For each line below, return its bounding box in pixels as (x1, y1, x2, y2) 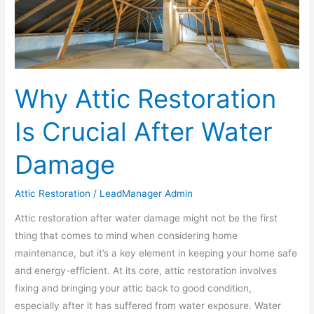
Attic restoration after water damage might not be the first (15, 212, 278, 224)
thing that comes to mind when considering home (15, 230, 238, 242)
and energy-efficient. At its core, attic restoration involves (15, 265, 278, 277)
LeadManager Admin (100, 187, 193, 199)
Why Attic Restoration (15, 83, 277, 115)
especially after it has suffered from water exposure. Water (15, 300, 282, 312)
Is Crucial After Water (15, 116, 273, 148)
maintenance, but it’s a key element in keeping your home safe (15, 247, 298, 259)
